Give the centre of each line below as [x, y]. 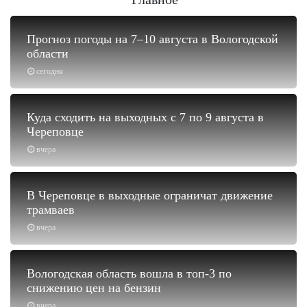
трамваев [51, 209]
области [48, 53]
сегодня [50, 71]
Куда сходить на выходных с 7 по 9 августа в [145, 117]
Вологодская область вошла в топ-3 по [129, 273]
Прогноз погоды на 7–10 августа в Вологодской [152, 39]
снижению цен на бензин [94, 287]
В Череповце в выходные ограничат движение [150, 195]
